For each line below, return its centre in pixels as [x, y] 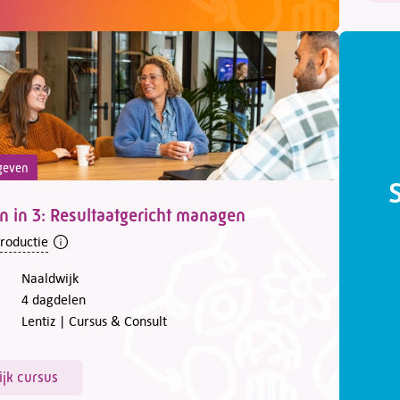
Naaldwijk [50, 278]
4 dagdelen [54, 300]
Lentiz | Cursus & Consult [94, 321]
